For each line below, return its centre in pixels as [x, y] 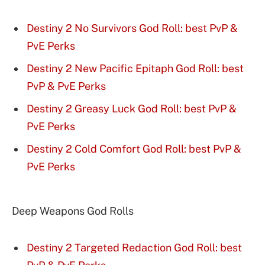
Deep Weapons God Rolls [73, 211]
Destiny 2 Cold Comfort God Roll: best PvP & [134, 148]
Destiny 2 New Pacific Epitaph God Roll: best [135, 69]
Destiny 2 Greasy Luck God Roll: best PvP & [132, 109]
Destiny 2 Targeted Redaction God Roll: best [134, 248]
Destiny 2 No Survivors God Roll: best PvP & [132, 28]
